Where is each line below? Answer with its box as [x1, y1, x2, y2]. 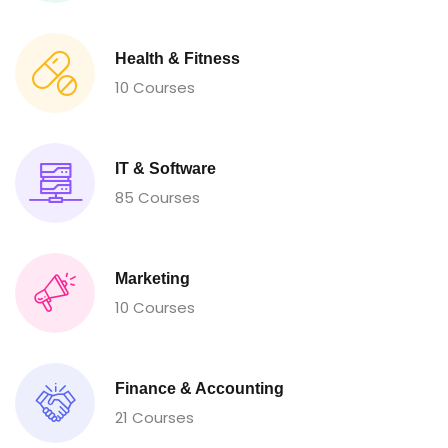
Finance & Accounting [115, 380, 284, 397]
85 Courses [115, 187, 200, 208]
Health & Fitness [115, 50, 240, 67]
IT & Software [115, 160, 216, 177]
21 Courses [115, 407, 194, 428]
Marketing [115, 270, 190, 287]
